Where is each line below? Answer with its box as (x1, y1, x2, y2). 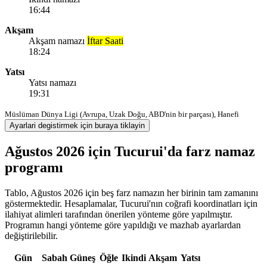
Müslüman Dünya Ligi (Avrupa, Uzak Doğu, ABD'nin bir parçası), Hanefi (5, 109, 239, 119)
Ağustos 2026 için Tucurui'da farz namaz (5, 143, 255, 159)
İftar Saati (87, 35, 123, 46)
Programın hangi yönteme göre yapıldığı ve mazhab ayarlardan (5, 219, 241, 230)
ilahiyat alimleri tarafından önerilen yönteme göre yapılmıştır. (5, 209, 232, 219)
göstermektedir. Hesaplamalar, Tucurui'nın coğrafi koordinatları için (5, 198, 257, 209)
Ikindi (122, 252, 146, 263)
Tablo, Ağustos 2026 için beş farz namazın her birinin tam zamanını (5, 187, 258, 198)
